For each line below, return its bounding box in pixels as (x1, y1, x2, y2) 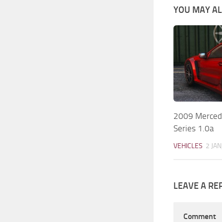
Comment (183, 211, 216, 221)
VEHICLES (173, 141, 203, 150)
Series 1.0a (173, 123, 214, 133)
